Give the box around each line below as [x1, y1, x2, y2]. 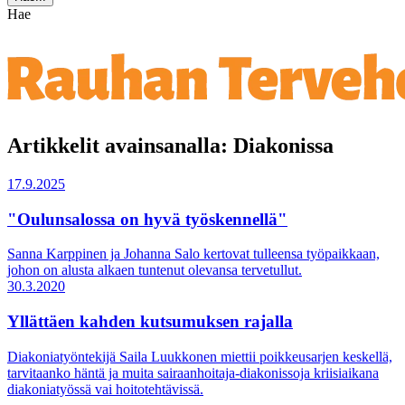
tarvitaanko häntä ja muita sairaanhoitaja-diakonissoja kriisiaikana [7, 364, 379, 381]
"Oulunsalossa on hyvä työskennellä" [7, 209, 287, 229]
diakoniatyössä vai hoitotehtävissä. [7, 381, 203, 397]
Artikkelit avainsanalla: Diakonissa [7, 133, 334, 157]
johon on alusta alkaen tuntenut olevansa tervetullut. [7, 262, 302, 278]
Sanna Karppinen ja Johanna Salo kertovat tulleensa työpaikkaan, [7, 246, 380, 262]
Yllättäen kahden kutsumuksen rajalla [7, 311, 293, 331]
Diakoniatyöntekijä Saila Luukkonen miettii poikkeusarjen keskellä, [7, 348, 392, 364]
